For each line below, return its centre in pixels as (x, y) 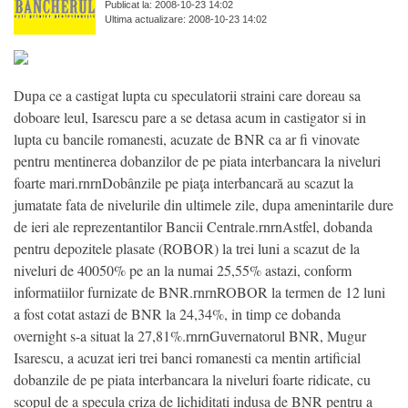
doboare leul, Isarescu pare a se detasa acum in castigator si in (190, 117)
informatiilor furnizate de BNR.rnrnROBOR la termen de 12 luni (199, 291)
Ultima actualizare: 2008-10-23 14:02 (186, 20)
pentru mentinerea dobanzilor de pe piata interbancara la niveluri (197, 160)
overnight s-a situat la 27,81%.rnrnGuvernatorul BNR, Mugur (190, 335)
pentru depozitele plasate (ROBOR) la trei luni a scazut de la (187, 248)
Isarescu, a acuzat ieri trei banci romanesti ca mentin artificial (187, 357)
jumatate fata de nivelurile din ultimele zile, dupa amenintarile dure (204, 204)
